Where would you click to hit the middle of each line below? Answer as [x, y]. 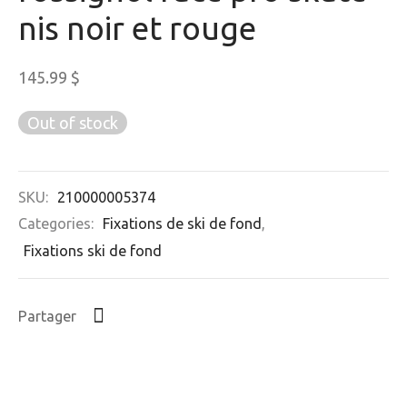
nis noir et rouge [137, 28]
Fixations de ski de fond [182, 223]
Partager [47, 317]
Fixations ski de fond [93, 250]
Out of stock [73, 122]
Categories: [58, 223]
